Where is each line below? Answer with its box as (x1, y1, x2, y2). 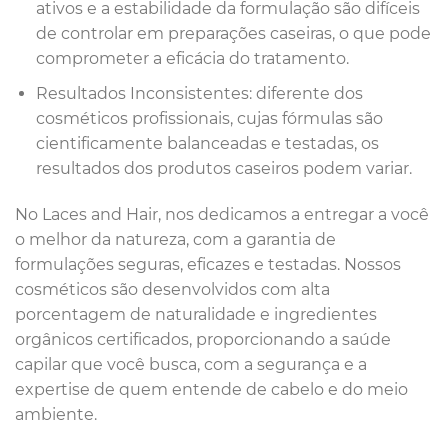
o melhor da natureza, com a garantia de (15, 229, 336, 249)
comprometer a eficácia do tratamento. (35, 49, 349, 69)
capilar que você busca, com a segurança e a (15, 354, 367, 374)
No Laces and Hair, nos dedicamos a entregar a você (15, 204, 429, 224)
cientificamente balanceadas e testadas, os (35, 133, 379, 153)
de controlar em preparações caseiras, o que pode (35, 24, 431, 44)
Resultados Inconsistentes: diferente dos (35, 83, 363, 103)
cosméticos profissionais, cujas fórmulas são (35, 108, 383, 128)
